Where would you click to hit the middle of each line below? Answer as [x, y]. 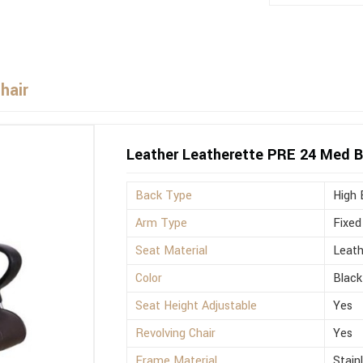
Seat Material [172, 251]
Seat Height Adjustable [196, 306]
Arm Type [162, 224]
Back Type [164, 196]
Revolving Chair [176, 334]
